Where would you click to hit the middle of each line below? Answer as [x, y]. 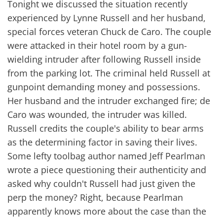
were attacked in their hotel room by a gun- [97, 45]
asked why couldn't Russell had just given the [101, 184]
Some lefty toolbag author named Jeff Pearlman [106, 156]
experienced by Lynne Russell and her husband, [107, 18]
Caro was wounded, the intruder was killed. [97, 114]
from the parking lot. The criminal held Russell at [109, 73]
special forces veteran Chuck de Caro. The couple [109, 32]
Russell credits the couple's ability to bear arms [106, 128]
